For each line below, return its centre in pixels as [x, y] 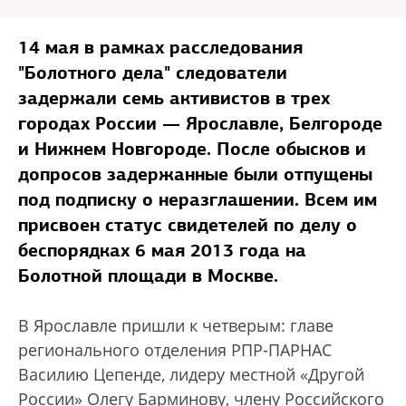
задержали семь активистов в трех [174, 98]
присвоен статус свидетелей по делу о [188, 225]
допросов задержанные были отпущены [195, 174]
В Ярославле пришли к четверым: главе [176, 325]
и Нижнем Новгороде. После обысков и [192, 149]
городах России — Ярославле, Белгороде [200, 123]
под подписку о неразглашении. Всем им [198, 199]
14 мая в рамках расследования [160, 47]
